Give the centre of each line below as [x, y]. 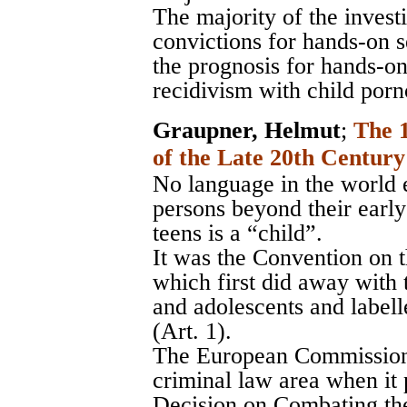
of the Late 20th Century [279, 157]
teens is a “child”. [238, 233]
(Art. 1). [192, 331]
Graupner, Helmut [247, 130]
